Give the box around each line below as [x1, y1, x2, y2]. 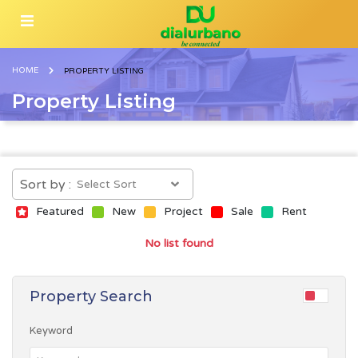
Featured [36, 205, 84, 218]
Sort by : [20, 176, 71, 193]
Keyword [29, 324, 73, 337]
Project [164, 205, 203, 218]
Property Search [29, 288, 153, 305]
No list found [145, 237, 213, 250]
